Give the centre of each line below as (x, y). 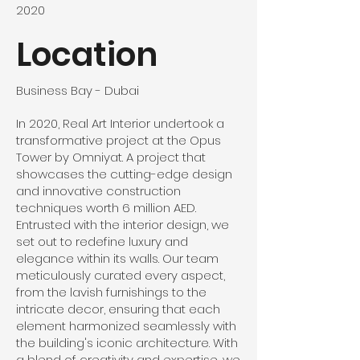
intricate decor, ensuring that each (118, 309)
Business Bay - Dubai (78, 90)
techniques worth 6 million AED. (106, 208)
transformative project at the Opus (119, 140)
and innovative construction (98, 191)
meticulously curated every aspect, (121, 275)
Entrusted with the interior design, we (123, 225)
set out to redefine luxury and (102, 241)
